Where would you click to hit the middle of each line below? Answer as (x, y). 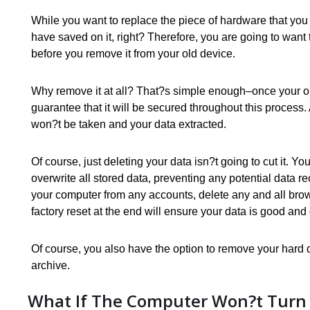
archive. (51, 266)
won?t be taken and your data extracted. (129, 125)
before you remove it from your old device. (133, 54)
